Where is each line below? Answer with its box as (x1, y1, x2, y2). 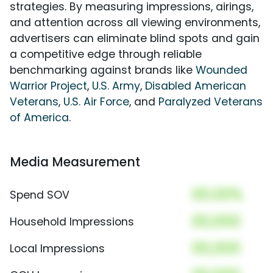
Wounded (196, 63, 247, 78)
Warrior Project (10, 79, 87, 94)
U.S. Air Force (63, 94, 129, 110)
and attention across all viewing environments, (10, 15, 260, 30)
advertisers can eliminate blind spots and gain (10, 31, 260, 46)
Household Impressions (10, 214, 134, 230)
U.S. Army (92, 79, 140, 94)
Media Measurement (10, 153, 140, 171)
